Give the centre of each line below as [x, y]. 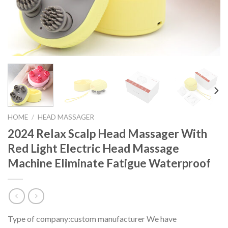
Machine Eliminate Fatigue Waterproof [109, 163]
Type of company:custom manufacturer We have [92, 219]
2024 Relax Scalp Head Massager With [107, 133]
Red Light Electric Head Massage [93, 148]
